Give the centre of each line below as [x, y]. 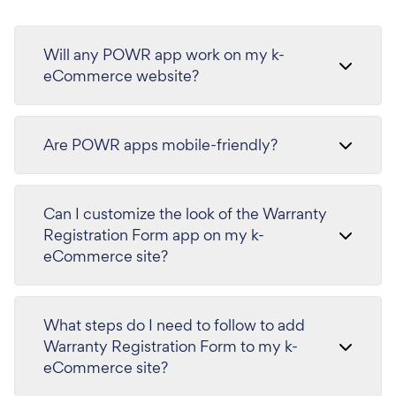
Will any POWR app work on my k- [164, 54]
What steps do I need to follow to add [174, 325]
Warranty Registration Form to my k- [171, 346]
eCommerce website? [121, 76]
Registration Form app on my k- [154, 235]
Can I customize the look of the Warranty [185, 213]
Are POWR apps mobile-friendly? [160, 145]
